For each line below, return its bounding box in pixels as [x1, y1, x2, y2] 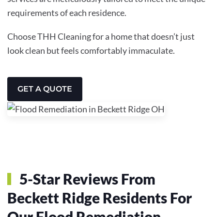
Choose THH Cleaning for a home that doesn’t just [7, 31, 195, 42]
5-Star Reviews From [16, 170, 155, 187]
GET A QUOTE [17, 84, 72, 93]
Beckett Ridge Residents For [7, 188, 192, 206]
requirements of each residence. [7, 7, 126, 18]
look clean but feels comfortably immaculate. [7, 45, 175, 56]
